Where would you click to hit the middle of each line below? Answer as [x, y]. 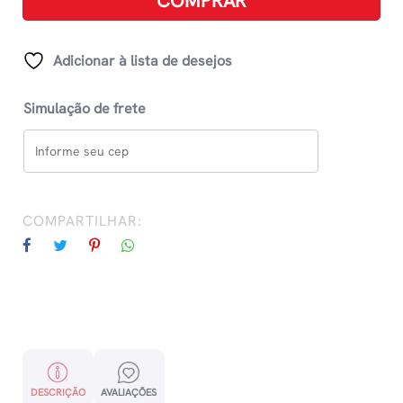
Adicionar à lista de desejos [143, 61]
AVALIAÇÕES [129, 393]
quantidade [58, 35]
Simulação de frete [85, 109]
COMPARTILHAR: [82, 221]
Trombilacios [63, 13]
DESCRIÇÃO [58, 393]
